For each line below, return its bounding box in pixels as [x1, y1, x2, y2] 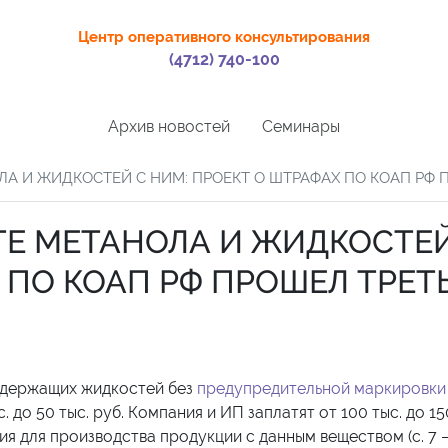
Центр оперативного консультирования [78, 28, 371, 46]
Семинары [262, 116, 340, 136]
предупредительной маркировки [197, 378, 446, 398]
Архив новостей [108, 116, 230, 136]
